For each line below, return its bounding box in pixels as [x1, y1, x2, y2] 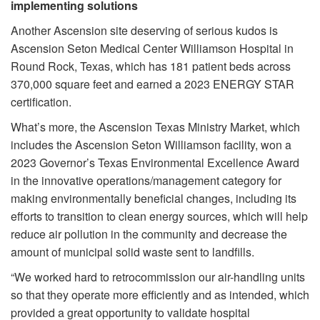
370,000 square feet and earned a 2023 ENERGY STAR [11, 76, 294, 93]
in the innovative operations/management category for [11, 172, 281, 189]
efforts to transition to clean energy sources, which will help [11, 208, 308, 225]
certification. [11, 94, 71, 111]
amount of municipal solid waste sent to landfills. [11, 244, 254, 261]
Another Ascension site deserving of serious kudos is [11, 22, 278, 39]
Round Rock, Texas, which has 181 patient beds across [11, 58, 291, 75]
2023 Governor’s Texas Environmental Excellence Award [11, 154, 299, 171]
